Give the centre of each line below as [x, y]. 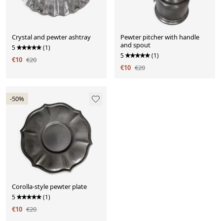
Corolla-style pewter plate [49, 187]
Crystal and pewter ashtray [51, 37]
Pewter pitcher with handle [160, 37]
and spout [135, 45]
